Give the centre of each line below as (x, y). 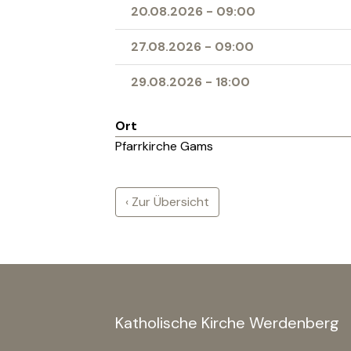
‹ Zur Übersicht (167, 202)
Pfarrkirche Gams (164, 146)
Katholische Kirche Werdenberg (227, 323)
